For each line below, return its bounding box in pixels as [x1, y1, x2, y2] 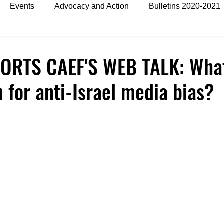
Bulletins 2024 [25, 42, 76, 50]
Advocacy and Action [54, 2, 129, 10]
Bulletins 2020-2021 [149, 2, 220, 10]
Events [10, 2, 34, 10]
